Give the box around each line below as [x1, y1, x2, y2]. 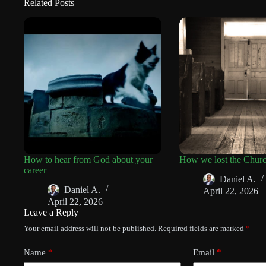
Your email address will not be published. [24, 224, 156, 233]
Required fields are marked [158, 224, 246, 233]
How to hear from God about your [24, 154, 153, 165]
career [24, 165, 46, 176]
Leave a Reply [24, 207, 78, 218]
